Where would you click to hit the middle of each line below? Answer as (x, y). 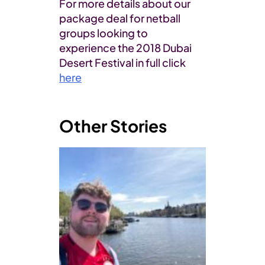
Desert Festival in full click (122, 63)
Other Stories (113, 126)
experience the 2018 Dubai (125, 48)
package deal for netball (120, 18)
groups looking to (104, 33)
